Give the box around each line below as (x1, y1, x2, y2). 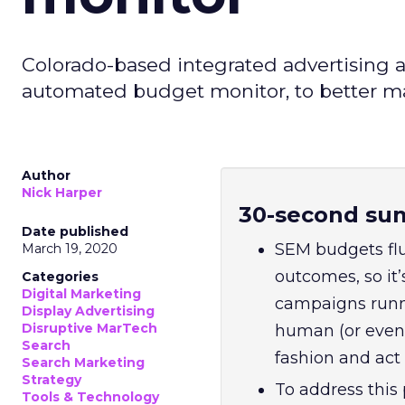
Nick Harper (22, 184, 102, 201)
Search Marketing (22, 354, 145, 371)
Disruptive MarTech (22, 320, 157, 336)
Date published (22, 223, 128, 240)
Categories (22, 268, 99, 285)
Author (22, 167, 71, 184)
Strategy (22, 372, 81, 388)
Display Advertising (22, 303, 155, 319)
